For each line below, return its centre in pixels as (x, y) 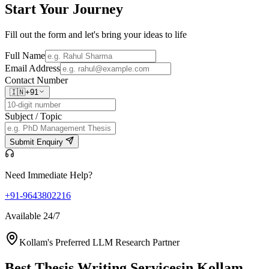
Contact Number (36, 80)
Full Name (25, 56)
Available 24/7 (32, 216)
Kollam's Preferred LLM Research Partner (99, 243)
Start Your (39, 9)
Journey (98, 9)
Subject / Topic (33, 116)
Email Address (32, 68)
